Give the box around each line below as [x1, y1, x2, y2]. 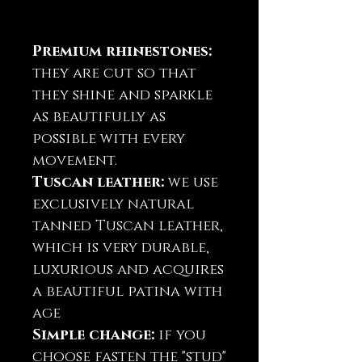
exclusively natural [32, 195, 194, 215]
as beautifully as [32, 107, 166, 128]
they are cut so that [32, 64, 196, 84]
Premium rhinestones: [32, 42, 212, 62]
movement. [32, 151, 117, 171]
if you [154, 326, 206, 346]
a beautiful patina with [32, 282, 222, 302]
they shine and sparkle [32, 86, 213, 106]
